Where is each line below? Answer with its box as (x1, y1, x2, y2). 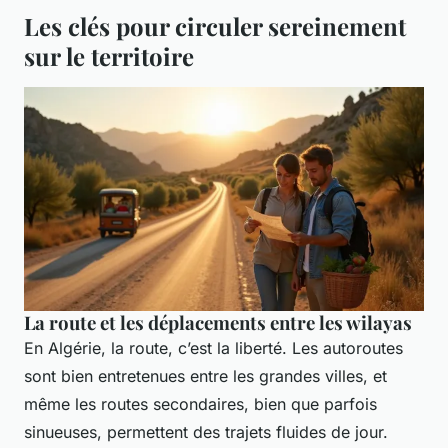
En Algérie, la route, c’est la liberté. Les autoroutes (24, 338, 403, 359)
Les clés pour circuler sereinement (24, 10, 406, 43)
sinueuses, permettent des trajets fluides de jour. (24, 422, 388, 443)
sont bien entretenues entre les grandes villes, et (24, 366, 387, 387)
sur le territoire (24, 40, 194, 73)
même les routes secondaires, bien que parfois (24, 394, 377, 415)
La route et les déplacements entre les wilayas (24, 310, 412, 336)
